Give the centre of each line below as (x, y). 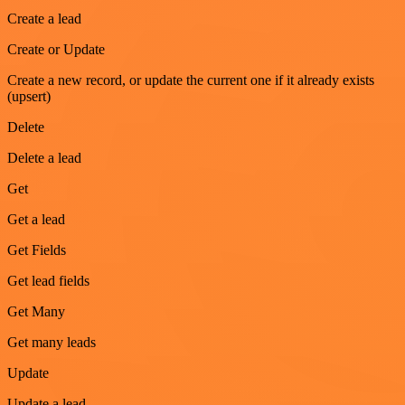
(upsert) (29, 96)
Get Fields (37, 250)
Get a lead (36, 219)
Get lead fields (48, 280)
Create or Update (56, 49)
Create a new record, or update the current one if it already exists (191, 80)
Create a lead (44, 18)
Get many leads (52, 342)
